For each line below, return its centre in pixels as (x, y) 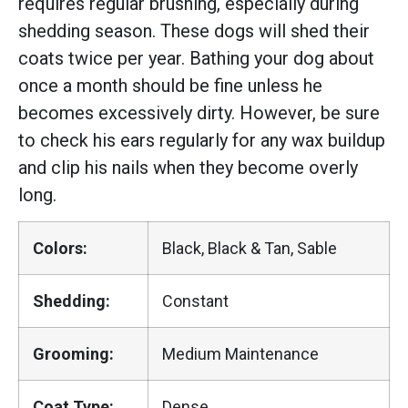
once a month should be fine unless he (170, 85)
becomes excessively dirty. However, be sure (199, 112)
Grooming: (73, 354)
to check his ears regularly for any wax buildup (202, 140)
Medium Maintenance (240, 354)
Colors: (60, 249)
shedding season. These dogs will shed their (194, 31)
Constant (195, 301)
